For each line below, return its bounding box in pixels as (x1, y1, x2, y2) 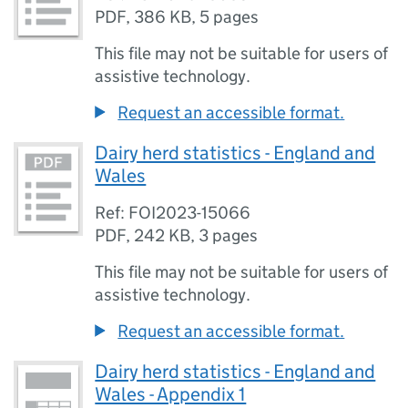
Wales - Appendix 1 (95, 382, 247, 406)
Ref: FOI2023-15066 (95, 202, 251, 223)
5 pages (199, 6, 260, 27)
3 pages (199, 225, 259, 246)
